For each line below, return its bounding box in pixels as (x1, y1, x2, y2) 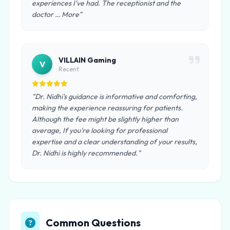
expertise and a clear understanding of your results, (32, 137, 197, 146)
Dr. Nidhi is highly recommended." (32, 148, 141, 158)
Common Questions (46, 216, 141, 229)
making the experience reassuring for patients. (32, 103, 183, 112)
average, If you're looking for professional (32, 126, 167, 135)
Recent (59, 65, 79, 73)
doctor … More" (32, 10, 82, 19)
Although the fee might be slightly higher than (32, 114, 179, 124)
